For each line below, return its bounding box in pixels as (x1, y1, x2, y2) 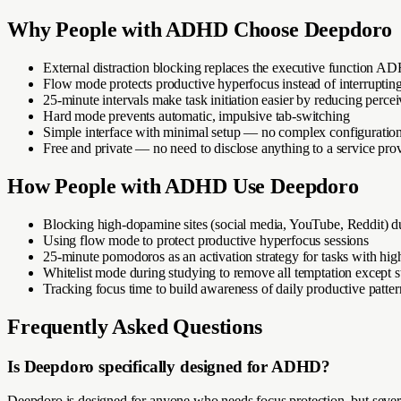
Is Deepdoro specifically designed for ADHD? (7, 356, 331, 376)
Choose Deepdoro (227, 18, 393, 42)
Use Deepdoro (226, 175, 359, 199)
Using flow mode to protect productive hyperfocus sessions (43, 232, 369, 248)
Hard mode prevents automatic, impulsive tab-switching (43, 108, 350, 124)
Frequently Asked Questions (7, 314, 262, 338)
